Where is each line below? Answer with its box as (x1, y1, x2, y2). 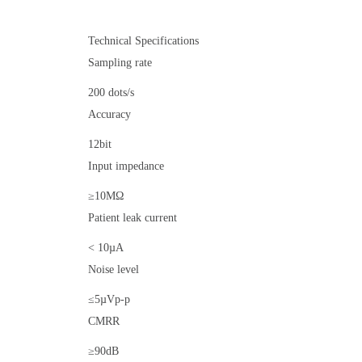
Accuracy (88, 108, 131, 120)
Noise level (88, 263, 139, 276)
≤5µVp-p (88, 293, 130, 305)
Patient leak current (88, 212, 177, 224)
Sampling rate (88, 57, 152, 69)
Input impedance (88, 160, 164, 172)
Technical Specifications (88, 35, 199, 47)
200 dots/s (88, 86, 134, 99)
